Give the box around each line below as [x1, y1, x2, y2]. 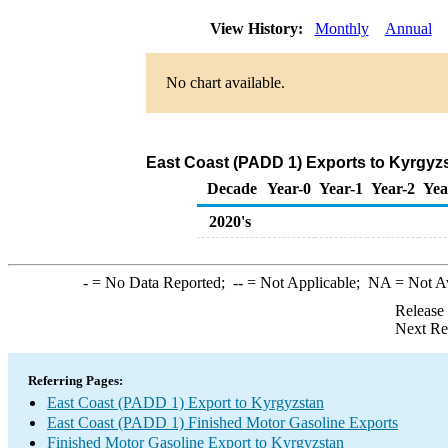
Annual [384, 20, 432, 37]
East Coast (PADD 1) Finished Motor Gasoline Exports [47, 414, 398, 431]
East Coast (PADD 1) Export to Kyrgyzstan [47, 394, 324, 411]
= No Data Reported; [87, 274, 233, 291]
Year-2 [371, 180, 415, 197]
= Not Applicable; [242, 274, 368, 291]
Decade [207, 180, 257, 197]
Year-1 [319, 180, 363, 197]
